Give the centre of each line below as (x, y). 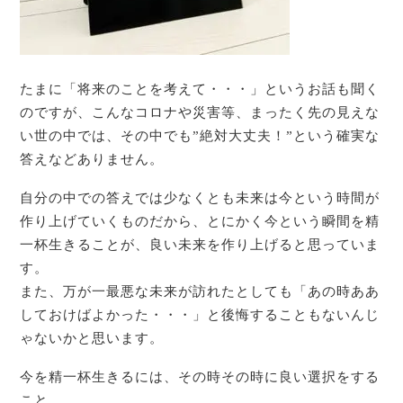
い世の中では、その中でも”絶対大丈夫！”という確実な (200, 136)
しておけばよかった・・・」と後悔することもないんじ (200, 314)
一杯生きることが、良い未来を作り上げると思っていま (200, 244)
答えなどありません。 (92, 160)
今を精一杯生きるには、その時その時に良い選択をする (200, 376)
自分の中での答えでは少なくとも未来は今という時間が (200, 197)
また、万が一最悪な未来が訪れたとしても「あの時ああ (200, 291)
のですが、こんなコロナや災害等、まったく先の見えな (200, 113)
